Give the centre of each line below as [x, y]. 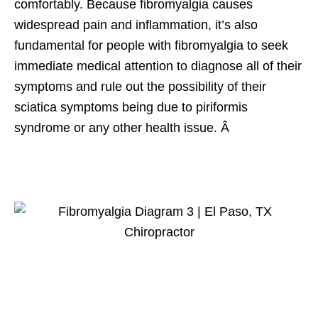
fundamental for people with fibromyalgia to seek [151, 46]
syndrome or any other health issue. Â [124, 128]
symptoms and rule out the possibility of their [140, 87]
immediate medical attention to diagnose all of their [158, 66]
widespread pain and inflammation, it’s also [136, 25]
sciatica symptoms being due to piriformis [131, 108]
